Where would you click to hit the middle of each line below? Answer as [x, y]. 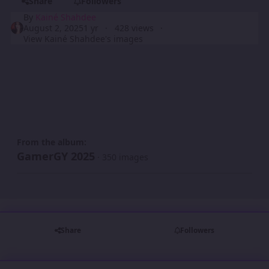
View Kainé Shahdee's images [83, 38]
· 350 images [123, 157]
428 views [134, 28]
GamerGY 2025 [56, 156]
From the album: [52, 142]
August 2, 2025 [54, 28]
